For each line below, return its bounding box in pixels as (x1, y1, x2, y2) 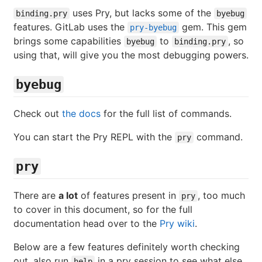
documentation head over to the (13, 218, 160, 230)
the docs (62, 107, 101, 119)
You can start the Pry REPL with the (13, 130, 175, 143)
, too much (198, 189, 245, 202)
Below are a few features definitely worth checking (13, 241, 240, 253)
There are (13, 189, 58, 202)
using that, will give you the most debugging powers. (13, 49, 249, 61)
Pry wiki (160, 218, 195, 230)
